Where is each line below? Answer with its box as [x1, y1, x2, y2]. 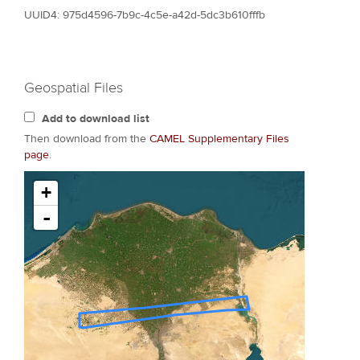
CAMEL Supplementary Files [149, 131, 289, 146]
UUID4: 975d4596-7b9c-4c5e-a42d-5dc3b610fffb [24, 7, 265, 22]
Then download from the [24, 131, 149, 146]
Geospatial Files [24, 78, 123, 97]
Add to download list [42, 111, 149, 126]
